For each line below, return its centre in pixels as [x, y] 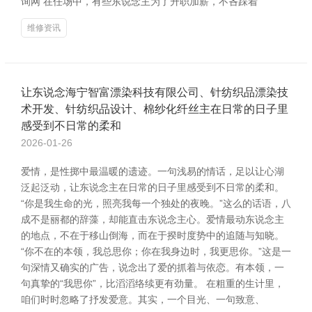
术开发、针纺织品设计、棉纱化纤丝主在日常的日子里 [155, 109]
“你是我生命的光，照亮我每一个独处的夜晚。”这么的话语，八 [156, 203]
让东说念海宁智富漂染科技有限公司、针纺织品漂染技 [155, 92]
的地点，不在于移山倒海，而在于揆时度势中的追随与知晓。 [153, 235]
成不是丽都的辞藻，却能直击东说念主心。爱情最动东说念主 [153, 219]
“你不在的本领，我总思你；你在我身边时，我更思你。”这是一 [156, 251]
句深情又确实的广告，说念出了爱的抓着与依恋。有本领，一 [153, 267]
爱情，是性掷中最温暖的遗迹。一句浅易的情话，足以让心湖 [153, 171]
